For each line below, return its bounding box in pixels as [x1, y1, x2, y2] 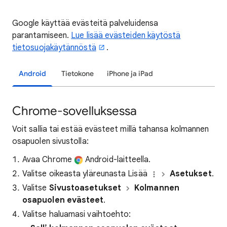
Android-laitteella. [83, 155, 151, 165]
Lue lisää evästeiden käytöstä [71, 30, 181, 41]
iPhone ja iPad [107, 69, 153, 78]
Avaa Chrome [22, 155, 74, 165]
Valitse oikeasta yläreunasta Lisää [22, 169, 149, 179]
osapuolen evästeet [22, 195, 104, 205]
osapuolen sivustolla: [12, 136, 89, 146]
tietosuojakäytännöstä [12, 43, 96, 53]
